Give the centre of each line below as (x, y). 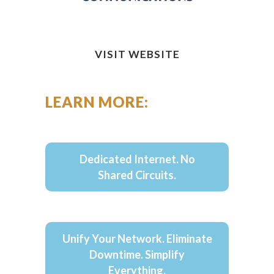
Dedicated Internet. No (137, 159)
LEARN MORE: (97, 102)
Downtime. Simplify (137, 254)
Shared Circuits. (137, 175)
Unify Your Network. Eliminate (137, 239)
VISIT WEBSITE (137, 54)
